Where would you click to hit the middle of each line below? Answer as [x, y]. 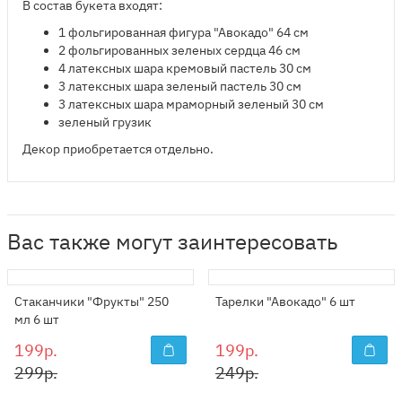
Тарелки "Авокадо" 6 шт [285, 301]
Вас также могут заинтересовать [172, 241]
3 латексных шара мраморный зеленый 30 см [191, 104]
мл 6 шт [37, 319]
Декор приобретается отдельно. [118, 149]
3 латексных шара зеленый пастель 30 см [180, 86]
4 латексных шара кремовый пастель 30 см [185, 68]
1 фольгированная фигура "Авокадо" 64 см [184, 32]
